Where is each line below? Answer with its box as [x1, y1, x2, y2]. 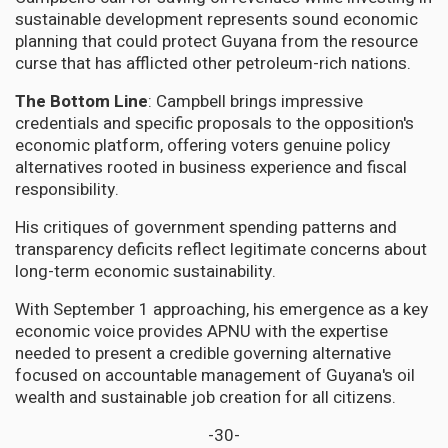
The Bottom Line [15, 88, 148, 114]
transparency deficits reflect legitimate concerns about [15, 236, 427, 262]
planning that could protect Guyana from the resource [15, 28, 418, 54]
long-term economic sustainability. [15, 258, 280, 284]
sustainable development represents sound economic [15, 6, 418, 32]
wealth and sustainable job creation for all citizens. [15, 384, 396, 410]
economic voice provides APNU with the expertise [15, 318, 388, 344]
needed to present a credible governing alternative [15, 340, 391, 366]
